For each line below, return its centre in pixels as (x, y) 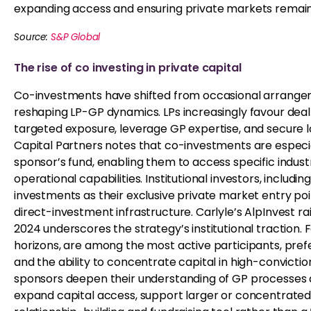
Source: (32, 37)
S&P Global (75, 37)
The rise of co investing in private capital (128, 68)
